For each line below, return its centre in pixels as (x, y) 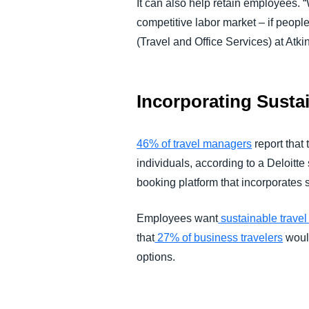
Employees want (178, 218)
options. (156, 257)
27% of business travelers (219, 237)
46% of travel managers (195, 143)
